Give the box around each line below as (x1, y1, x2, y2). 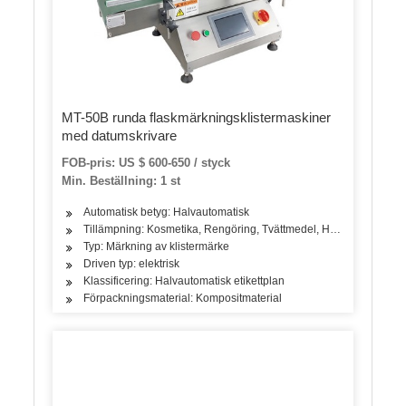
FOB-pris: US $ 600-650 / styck (62, 156, 231, 170)
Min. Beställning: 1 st (62, 174, 181, 188)
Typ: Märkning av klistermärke (83, 240, 230, 254)
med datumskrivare (62, 128, 178, 144)
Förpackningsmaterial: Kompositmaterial (83, 292, 283, 305)
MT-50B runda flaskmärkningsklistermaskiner (62, 110, 332, 126)
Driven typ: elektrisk (83, 257, 180, 271)
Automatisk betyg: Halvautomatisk (83, 206, 250, 219)
